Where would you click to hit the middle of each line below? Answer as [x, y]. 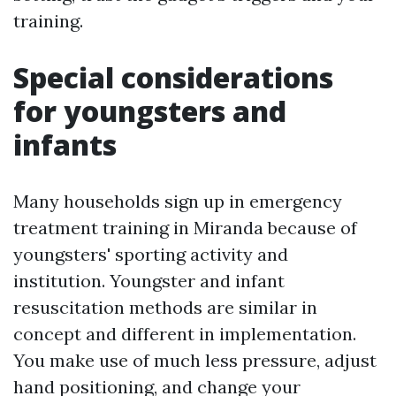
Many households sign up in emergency [178, 201]
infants [65, 144]
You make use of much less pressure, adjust [195, 360]
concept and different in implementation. [185, 333]
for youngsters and [150, 110]
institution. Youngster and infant [149, 280]
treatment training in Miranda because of [185, 227]
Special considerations [173, 77]
